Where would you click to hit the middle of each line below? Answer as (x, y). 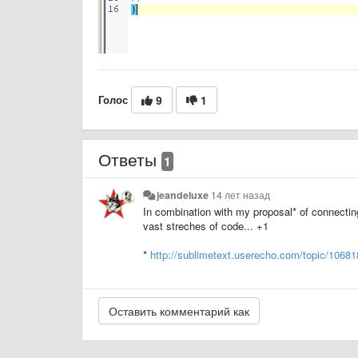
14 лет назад (241, 195)
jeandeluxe (183, 195)
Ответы (130, 159)
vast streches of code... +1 (206, 225)
